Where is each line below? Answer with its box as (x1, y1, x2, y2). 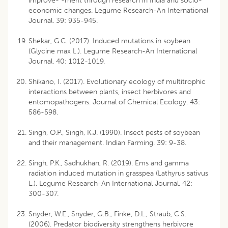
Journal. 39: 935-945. (28, 16, 98, 25)
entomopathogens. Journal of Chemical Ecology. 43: (28, 97, 200, 106)
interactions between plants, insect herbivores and (28, 87, 191, 96)
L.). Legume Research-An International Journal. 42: (28, 179, 192, 188)
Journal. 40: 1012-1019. (28, 56, 105, 66)
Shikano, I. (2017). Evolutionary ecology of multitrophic (28, 77, 206, 86)
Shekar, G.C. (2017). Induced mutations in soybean (28, 36, 190, 45)
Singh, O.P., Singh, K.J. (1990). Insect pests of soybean (28, 128, 200, 137)
